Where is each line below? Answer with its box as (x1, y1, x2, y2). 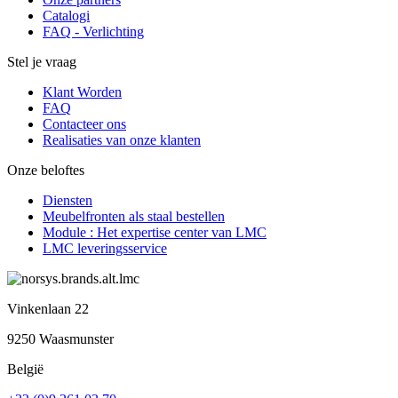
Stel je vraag (7, 53, 76, 69)
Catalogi (43, 7, 90, 23)
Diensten (43, 192, 92, 208)
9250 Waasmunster (7, 330, 114, 346)
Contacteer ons (43, 115, 126, 131)
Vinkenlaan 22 (7, 300, 89, 316)
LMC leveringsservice (43, 240, 167, 256)
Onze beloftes (7, 162, 84, 178)
